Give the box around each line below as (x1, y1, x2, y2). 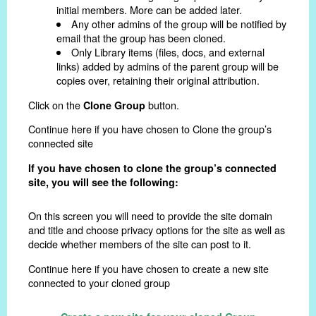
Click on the (28, 97, 83, 112)
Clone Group (83, 97, 145, 112)
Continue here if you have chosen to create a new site (28, 260, 269, 276)
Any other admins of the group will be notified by (71, 16, 287, 32)
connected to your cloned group (28, 274, 170, 290)
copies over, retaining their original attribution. (56, 73, 260, 88)
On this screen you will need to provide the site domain (28, 208, 272, 224)
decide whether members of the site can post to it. (28, 236, 251, 252)
